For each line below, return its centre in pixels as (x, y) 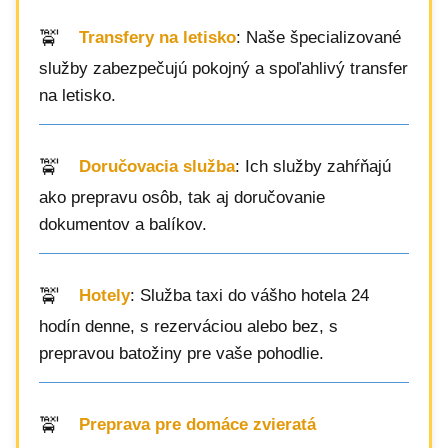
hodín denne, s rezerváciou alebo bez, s (188, 326)
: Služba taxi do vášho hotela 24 (249, 296)
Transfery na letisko (157, 38)
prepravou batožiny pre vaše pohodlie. (181, 353)
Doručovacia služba (157, 167)
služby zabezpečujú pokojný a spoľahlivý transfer (223, 68)
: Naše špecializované (318, 38)
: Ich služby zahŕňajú (313, 167)
